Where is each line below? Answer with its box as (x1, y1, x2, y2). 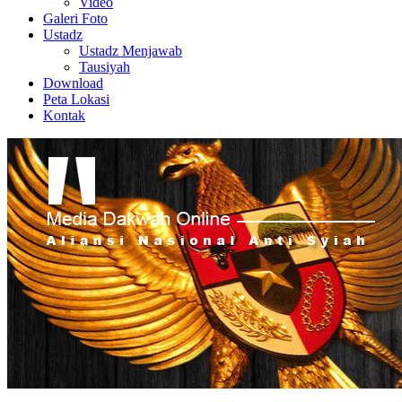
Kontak (43, 108, 85, 123)
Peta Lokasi (43, 92, 109, 107)
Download (43, 75, 103, 91)
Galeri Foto (43, 11, 108, 26)
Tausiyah (79, 59, 130, 74)
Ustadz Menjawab (79, 43, 182, 58)
